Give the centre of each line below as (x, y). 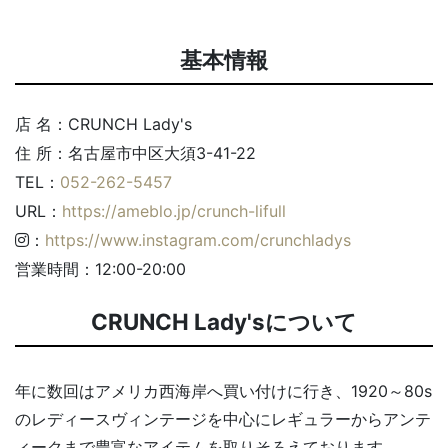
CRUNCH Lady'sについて (224, 321)
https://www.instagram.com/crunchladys (198, 239)
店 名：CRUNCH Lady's (103, 123)
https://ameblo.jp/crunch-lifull (174, 210)
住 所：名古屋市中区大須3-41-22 (138, 152)
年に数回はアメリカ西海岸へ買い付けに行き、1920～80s (223, 390)
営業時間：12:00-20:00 (100, 268)
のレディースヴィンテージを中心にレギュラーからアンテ (223, 418)
